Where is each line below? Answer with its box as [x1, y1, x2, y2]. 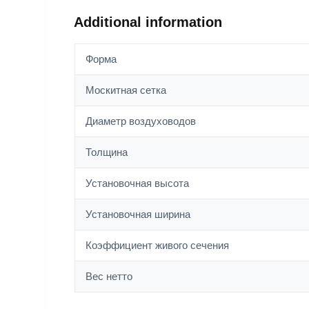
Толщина [85, 146, 128, 159]
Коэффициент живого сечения [85, 239, 229, 252]
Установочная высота [85, 177, 189, 190]
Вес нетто [85, 270, 132, 283]
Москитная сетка [85, 84, 166, 97]
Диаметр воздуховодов [85, 115, 196, 128]
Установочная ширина [85, 208, 190, 221]
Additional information [74, 14, 223, 30]
